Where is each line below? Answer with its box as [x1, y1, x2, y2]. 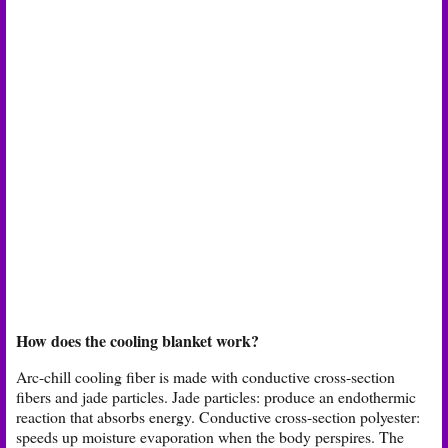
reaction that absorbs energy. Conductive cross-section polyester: [16, 405, 420, 427]
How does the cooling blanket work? [16, 328, 259, 352]
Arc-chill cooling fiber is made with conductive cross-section [16, 365, 395, 387]
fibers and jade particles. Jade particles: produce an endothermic [16, 385, 416, 407]
